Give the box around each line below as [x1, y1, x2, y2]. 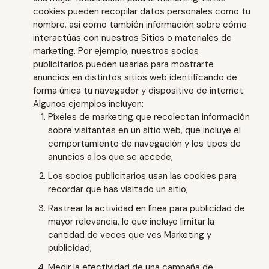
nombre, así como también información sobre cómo [33, 19, 247, 31]
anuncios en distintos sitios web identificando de [33, 71, 237, 83]
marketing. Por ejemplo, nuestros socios [33, 45, 199, 57]
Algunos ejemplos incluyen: [33, 98, 144, 110]
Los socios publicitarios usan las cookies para [48, 170, 237, 182]
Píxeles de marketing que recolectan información [48, 111, 250, 123]
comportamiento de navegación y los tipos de [48, 138, 241, 150]
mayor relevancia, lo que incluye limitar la [48, 216, 214, 228]
